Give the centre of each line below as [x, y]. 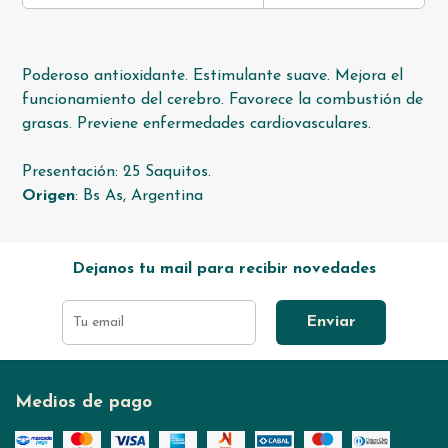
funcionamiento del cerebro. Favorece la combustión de [223, 100]
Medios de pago [83, 403]
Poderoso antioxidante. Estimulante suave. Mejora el [213, 76]
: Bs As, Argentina [139, 196]
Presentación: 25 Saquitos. [117, 172]
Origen [49, 196]
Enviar [331, 322]
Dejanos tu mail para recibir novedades [224, 269]
